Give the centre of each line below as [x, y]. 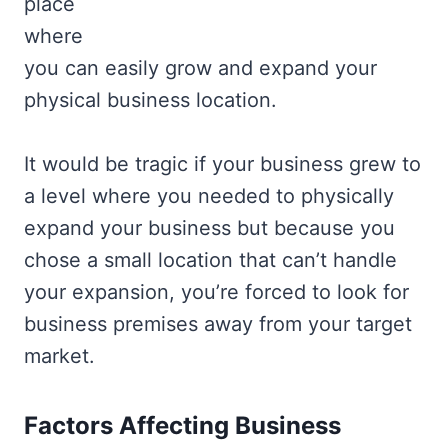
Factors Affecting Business [182, 425]
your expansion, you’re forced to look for [216, 292]
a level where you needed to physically [209, 196]
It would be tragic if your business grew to [222, 164]
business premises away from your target [218, 324]
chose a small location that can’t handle [210, 260]
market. [59, 356]
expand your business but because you [209, 228]
